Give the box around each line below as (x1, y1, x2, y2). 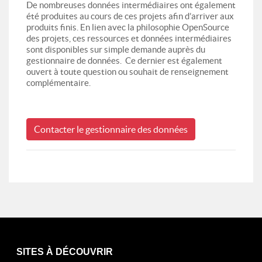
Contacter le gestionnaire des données (34, 123, 188, 135)
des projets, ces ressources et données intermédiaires (26, 33, 232, 43)
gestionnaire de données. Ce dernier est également (26, 55, 222, 65)
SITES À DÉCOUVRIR (16, 246, 113, 257)
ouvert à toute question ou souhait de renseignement (26, 66, 229, 77)
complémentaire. (26, 77, 91, 88)
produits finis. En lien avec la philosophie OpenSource (26, 22, 229, 32)
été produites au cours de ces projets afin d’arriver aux (26, 11, 234, 21)
